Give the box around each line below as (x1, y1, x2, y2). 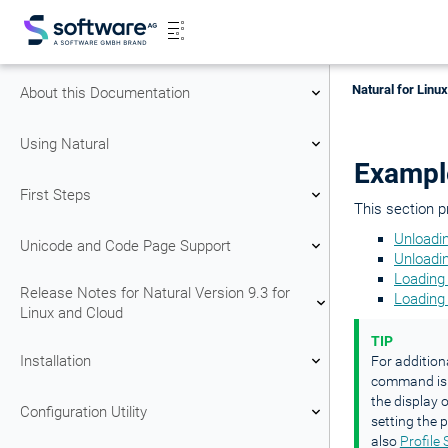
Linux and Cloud (20, 304, 123, 322)
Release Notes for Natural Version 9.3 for (20, 284, 290, 302)
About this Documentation (20, 83, 190, 102)
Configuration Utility (20, 402, 147, 421)
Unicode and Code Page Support (20, 236, 231, 255)
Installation (20, 351, 91, 370)
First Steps (20, 185, 91, 204)
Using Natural (20, 134, 109, 153)
